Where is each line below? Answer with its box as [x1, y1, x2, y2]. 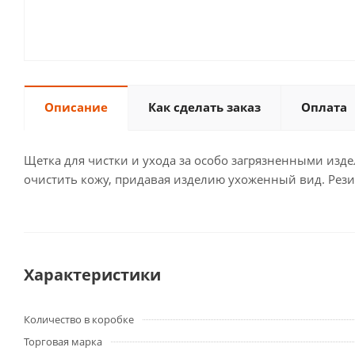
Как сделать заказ [148, 99, 261, 115]
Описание [44, 99, 108, 115]
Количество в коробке [24, 312, 134, 326]
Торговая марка [24, 334, 102, 349]
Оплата [301, 99, 347, 115]
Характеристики [24, 264, 161, 285]
